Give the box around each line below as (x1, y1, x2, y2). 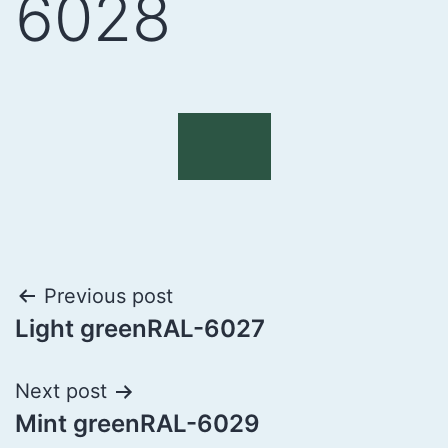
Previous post (44, 284, 173, 309)
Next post (15, 379, 107, 404)
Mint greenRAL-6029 (15, 409, 260, 439)
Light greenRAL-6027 (15, 314, 265, 344)
